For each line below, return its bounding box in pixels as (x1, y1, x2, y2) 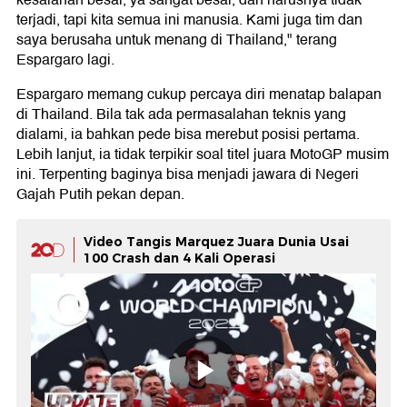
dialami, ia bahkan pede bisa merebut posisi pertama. (16, 122, 360, 146)
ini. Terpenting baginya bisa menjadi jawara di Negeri (16, 162, 359, 186)
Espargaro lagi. (16, 47, 114, 72)
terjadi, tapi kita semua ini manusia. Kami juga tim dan (16, 7, 362, 32)
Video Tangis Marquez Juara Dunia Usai (84, 233, 349, 250)
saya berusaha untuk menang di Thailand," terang (16, 27, 337, 52)
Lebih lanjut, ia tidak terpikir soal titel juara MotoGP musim (16, 142, 389, 166)
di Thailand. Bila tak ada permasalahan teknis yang (16, 102, 346, 126)
